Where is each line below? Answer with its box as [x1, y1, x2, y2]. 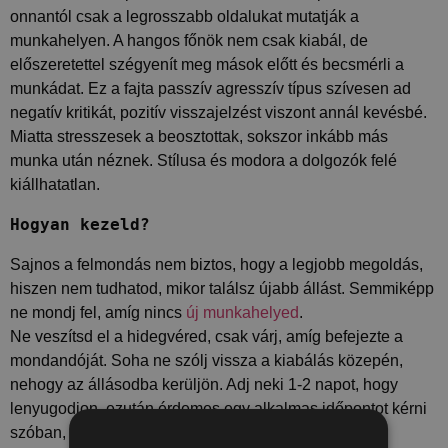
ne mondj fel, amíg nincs [10, 304, 186, 322]
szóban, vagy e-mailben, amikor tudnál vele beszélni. [10, 424, 385, 442]
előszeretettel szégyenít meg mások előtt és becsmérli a [10, 56, 404, 74]
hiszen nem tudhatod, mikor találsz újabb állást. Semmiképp [10, 280, 434, 298]
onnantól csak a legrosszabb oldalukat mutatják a [10, 8, 359, 26]
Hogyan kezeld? [10, 215, 150, 235]
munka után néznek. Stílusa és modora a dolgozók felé [10, 152, 397, 170]
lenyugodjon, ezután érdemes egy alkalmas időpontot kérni [10, 400, 427, 418]
